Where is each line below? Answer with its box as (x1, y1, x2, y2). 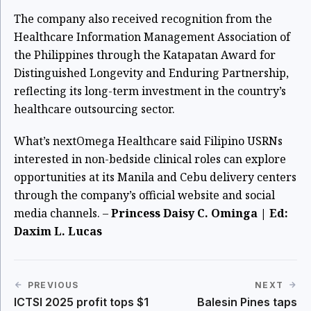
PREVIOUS (28, 279, 79, 290)
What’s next (14, 133, 76, 149)
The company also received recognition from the (14, 10, 272, 26)
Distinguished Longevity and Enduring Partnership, (14, 65, 289, 81)
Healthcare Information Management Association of (14, 28, 290, 44)
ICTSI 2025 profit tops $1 (14, 294, 149, 309)
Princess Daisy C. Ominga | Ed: (111, 205, 288, 221)
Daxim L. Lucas (14, 223, 102, 239)
